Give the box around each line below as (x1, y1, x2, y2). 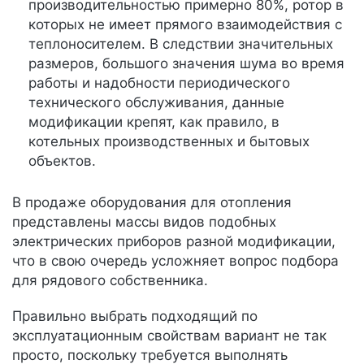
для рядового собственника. (12, 272, 208, 288)
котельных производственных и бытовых (28, 133, 310, 149)
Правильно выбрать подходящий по (12, 308, 258, 324)
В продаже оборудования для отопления (12, 194, 292, 210)
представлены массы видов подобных (12, 214, 276, 230)
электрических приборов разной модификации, (12, 233, 336, 249)
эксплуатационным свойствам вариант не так (12, 327, 327, 344)
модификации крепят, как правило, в (28, 114, 279, 130)
